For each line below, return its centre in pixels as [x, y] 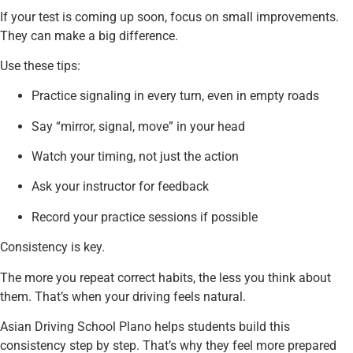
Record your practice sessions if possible [145, 217]
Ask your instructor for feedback [120, 187]
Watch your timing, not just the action [135, 157]
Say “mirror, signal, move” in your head [138, 126]
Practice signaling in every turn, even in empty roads [175, 96]
